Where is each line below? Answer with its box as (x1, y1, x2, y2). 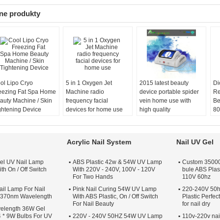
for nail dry (182, 200, 210, 207)
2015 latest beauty (139, 80, 189, 86)
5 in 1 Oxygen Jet (66, 80, 112, 86)
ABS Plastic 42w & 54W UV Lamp (73, 159, 162, 165)
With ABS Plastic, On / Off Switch (73, 193, 158, 200)
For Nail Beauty (73, 200, 114, 207)
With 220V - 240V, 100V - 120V (73, 166, 155, 173)
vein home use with (139, 97, 191, 104)
